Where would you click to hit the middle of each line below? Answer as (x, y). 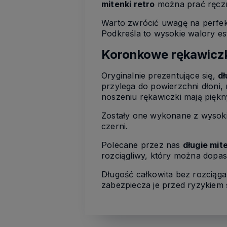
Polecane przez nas (142, 145)
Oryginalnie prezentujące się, (160, 75)
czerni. (115, 126)
